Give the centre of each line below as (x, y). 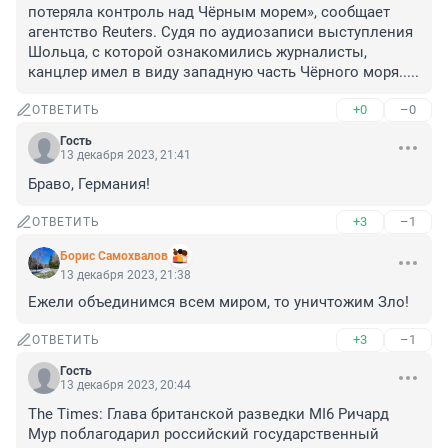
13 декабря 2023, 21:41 (125, 155)
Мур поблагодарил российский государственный (203, 434)
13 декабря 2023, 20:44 (125, 385)
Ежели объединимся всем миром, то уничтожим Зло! (218, 302)
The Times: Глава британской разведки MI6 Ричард (208, 414)
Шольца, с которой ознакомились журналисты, (197, 52)
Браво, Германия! (89, 184)
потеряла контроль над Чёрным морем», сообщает (209, 12)
